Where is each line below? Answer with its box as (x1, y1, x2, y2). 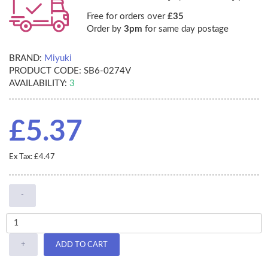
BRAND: (9, 54, 42, 63)
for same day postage (142, 25, 229, 34)
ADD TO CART (56, 240, 108, 249)
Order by (87, 25, 124, 34)
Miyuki (44, 54, 72, 63)
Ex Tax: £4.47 (9, 153, 55, 162)
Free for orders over (87, 12, 167, 22)
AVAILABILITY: (9, 79, 67, 89)
